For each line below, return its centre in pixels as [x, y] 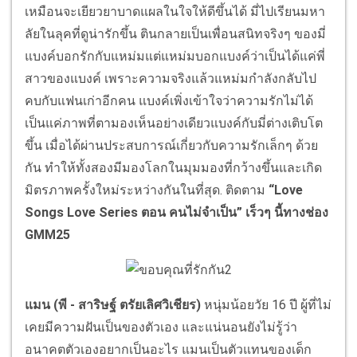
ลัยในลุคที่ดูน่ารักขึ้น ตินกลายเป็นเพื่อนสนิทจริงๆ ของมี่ [175, 34]
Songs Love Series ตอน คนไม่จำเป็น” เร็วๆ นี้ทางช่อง [177, 213]
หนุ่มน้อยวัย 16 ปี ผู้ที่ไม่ [266, 305]
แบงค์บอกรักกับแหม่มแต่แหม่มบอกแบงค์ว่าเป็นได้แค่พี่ [175, 57]
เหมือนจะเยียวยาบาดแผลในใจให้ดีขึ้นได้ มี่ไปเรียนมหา [175, 12]
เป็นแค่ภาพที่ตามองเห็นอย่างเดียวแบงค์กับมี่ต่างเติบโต [174, 124]
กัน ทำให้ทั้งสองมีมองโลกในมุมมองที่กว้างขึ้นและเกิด [173, 168]
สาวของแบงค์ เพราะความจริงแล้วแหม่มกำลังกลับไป [171, 79]
